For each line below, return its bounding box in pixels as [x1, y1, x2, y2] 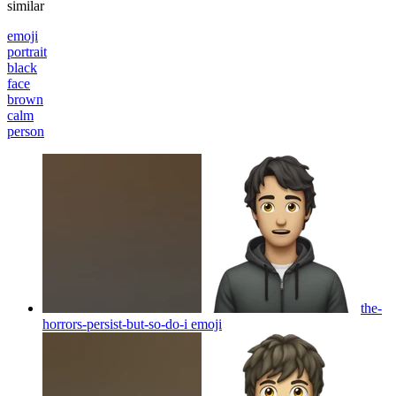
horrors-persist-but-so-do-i [42, 316, 187, 331]
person [7, 123, 44, 139]
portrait [7, 43, 47, 59]
